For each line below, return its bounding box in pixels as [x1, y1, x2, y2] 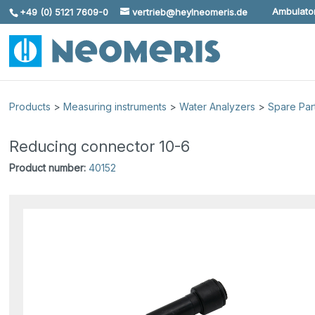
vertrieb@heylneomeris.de [132, 6, 248, 18]
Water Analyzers [179, 100, 256, 112]
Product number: [9, 161, 86, 174]
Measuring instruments [63, 100, 167, 112]
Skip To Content [16, 11, 91, 22]
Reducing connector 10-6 [9, 136, 191, 155]
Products [9, 100, 51, 112]
